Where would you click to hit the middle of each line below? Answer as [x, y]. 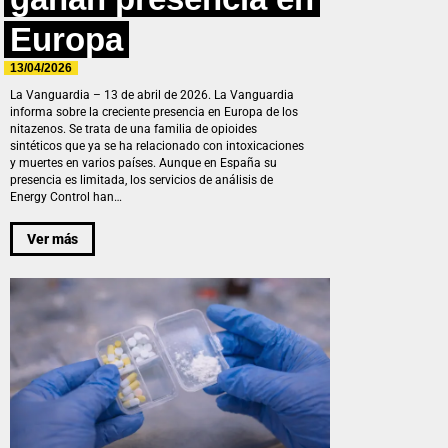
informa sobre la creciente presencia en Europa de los [154, 112]
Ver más [52, 238]
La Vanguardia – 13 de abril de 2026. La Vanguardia [152, 95]
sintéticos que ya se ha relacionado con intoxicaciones [157, 146]
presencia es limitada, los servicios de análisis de [141, 180]
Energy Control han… [66, 197]
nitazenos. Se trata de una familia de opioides [133, 129]
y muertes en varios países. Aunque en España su [143, 163]
